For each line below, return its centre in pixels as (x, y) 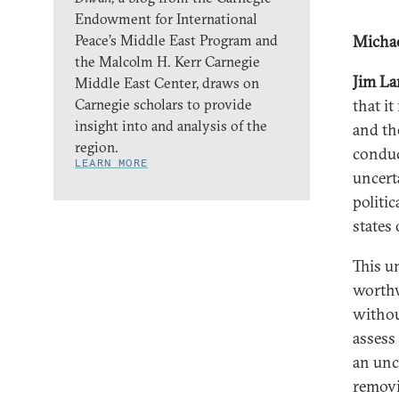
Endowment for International (166, 19)
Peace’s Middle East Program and (176, 40)
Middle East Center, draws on (167, 83)
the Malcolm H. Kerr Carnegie (167, 61)
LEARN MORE (111, 163)
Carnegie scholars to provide (163, 104)
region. (98, 147)
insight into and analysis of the (171, 126)
